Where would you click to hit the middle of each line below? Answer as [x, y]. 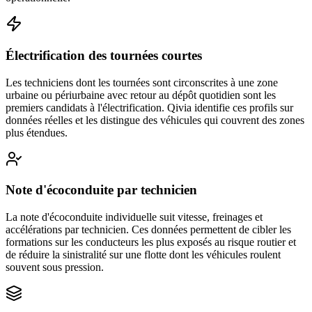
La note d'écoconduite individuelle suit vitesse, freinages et [134, 217]
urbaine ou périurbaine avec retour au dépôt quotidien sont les [141, 95]
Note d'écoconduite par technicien [101, 190]
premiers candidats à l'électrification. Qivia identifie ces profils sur [149, 107]
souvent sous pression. [55, 267]
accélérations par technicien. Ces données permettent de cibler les [148, 230]
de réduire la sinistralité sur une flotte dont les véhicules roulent [143, 255]
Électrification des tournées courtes [104, 56]
